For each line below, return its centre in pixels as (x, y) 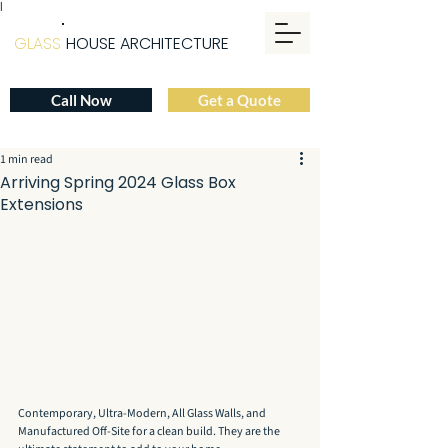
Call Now (81, 100)
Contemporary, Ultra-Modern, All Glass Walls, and (143, 414)
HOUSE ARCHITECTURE (147, 43)
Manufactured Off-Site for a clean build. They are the (150, 432)
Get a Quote (239, 100)
